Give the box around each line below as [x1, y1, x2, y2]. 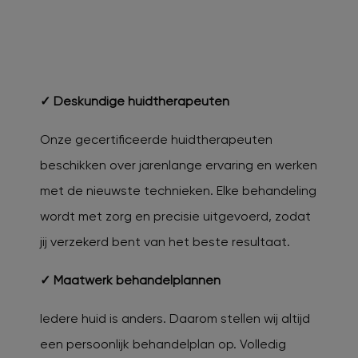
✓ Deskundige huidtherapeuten [40, 93, 229, 109]
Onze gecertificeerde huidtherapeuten [40, 131, 272, 147]
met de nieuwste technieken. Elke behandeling [40, 182, 316, 198]
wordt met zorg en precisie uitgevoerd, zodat [40, 208, 311, 224]
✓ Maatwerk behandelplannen [40, 272, 221, 288]
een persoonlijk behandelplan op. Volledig [40, 336, 286, 352]
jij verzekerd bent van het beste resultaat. [40, 233, 290, 249]
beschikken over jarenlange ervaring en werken [40, 157, 317, 173]
